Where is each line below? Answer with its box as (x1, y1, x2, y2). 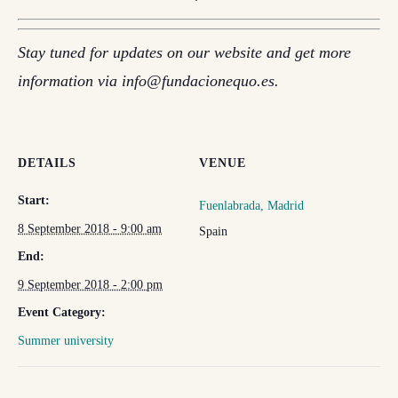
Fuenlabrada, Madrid (199, 199, 304, 212)
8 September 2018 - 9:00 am (18, 222, 162, 235)
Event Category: (18, 306, 106, 319)
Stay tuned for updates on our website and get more (18, 44, 351, 61)
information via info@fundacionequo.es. (18, 72, 279, 90)
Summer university (18, 334, 114, 347)
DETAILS (18, 156, 76, 170)
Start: (18, 194, 50, 207)
